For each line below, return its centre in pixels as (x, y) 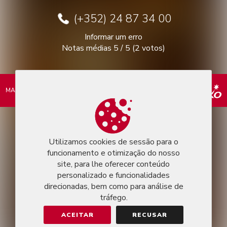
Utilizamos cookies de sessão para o (113, 142)
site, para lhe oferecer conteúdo (113, 164)
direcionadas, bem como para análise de (113, 186)
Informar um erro (113, 37)
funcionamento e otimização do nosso (113, 153)
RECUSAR (150, 215)
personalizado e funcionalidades (113, 175)
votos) (153, 48)
